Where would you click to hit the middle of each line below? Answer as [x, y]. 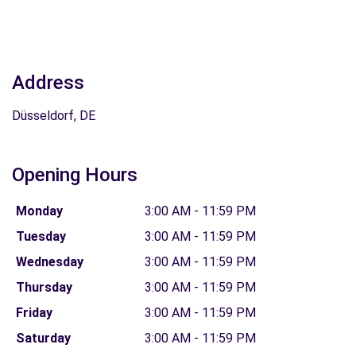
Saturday [43, 338]
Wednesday [49, 262]
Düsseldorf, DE [54, 116]
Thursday [44, 287]
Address [48, 83]
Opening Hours [75, 175]
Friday [34, 313]
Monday [39, 211]
